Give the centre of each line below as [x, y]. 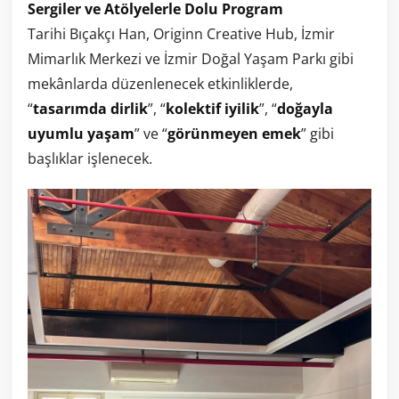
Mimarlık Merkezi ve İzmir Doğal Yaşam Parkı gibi [191, 59]
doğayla [305, 109]
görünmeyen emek [234, 134]
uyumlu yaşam [81, 134]
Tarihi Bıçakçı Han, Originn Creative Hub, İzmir [181, 34]
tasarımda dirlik [90, 109]
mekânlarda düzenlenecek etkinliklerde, [160, 84]
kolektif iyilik [212, 109]
